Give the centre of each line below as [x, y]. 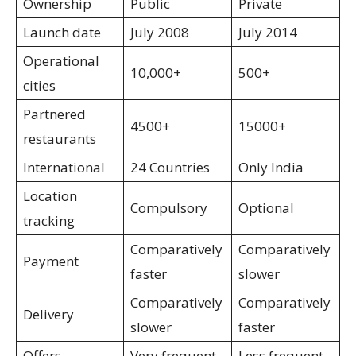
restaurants [60, 139]
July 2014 [268, 32]
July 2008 [161, 32]
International [66, 167]
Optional [266, 208]
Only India [271, 167]
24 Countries [170, 167]
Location [50, 196]
